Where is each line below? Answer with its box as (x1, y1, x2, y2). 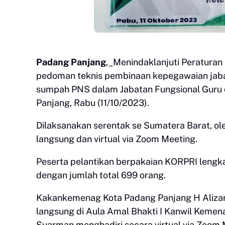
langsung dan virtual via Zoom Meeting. (36, 134, 197, 144)
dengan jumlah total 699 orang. (36, 170, 166, 180)
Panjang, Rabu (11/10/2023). (36, 97, 149, 108)
